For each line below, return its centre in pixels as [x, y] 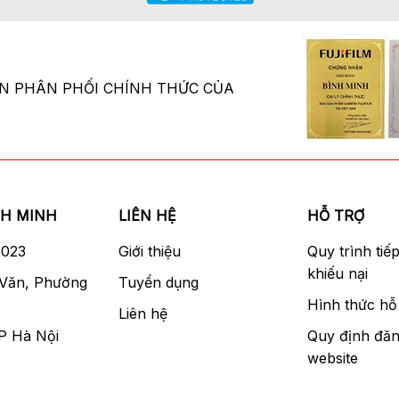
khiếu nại [337, 274]
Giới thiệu [150, 252]
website [332, 358]
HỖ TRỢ [335, 216]
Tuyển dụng [159, 283]
